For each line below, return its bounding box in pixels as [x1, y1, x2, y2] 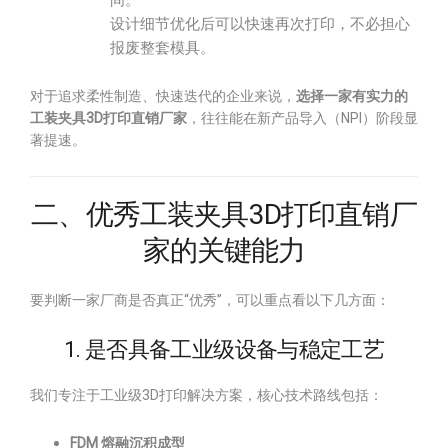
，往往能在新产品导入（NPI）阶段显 [187, 110, 418, 126]
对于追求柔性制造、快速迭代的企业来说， [30, 88, 296, 104]
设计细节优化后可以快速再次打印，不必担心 [110, 15, 410, 33]
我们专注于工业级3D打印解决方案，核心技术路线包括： [30, 387, 383, 403]
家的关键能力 [142, 234, 306, 267]
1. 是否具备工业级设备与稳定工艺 [64, 337, 384, 362]
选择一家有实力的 [296, 88, 408, 104]
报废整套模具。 [110, 39, 215, 57]
